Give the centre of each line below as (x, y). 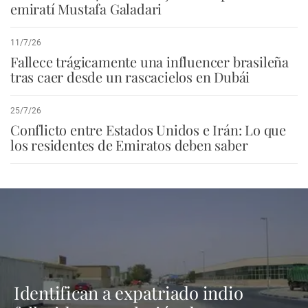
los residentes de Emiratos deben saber (129, 145)
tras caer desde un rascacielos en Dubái (130, 77)
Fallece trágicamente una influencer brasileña (150, 62)
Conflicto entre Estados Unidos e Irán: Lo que (148, 130)
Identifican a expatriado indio (129, 293)
